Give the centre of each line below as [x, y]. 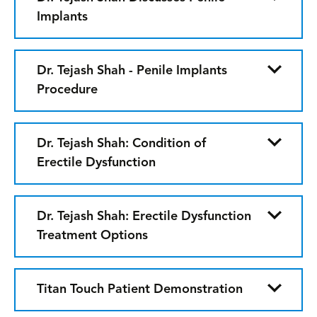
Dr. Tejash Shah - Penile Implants [132, 71]
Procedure [67, 90]
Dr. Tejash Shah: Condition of [121, 144]
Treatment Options [92, 236]
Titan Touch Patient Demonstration [140, 289]
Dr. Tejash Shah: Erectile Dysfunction [144, 217]
